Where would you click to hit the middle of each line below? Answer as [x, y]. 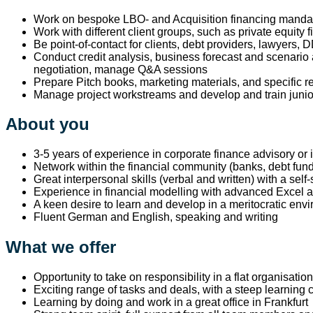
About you [48, 124]
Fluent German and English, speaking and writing [156, 217]
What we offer [61, 247]
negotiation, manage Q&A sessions [121, 69]
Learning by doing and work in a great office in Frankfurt [172, 303]
